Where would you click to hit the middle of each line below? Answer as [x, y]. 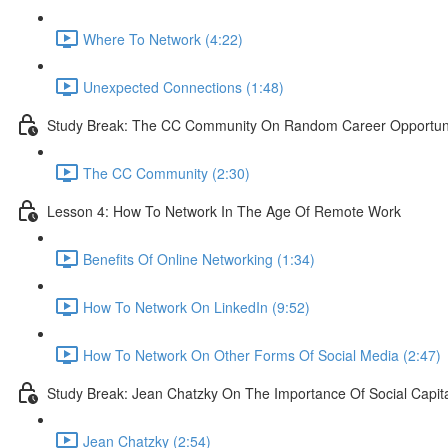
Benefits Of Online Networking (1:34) [199, 258]
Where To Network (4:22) [163, 38]
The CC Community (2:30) [166, 172]
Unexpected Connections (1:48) [183, 86]
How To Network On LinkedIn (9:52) [196, 306]
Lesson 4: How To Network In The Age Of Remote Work [224, 210]
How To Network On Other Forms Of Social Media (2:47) [262, 354]
